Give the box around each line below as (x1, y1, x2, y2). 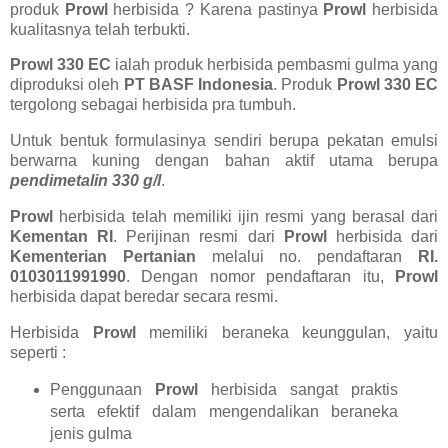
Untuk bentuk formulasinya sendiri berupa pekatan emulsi (10, 132, 438, 150)
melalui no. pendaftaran (195, 248, 419, 266)
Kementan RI (10, 228, 114, 246)
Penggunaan (49, 380, 155, 398)
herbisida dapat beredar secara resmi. (10, 288, 278, 306)
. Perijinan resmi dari (113, 228, 284, 246)
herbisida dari (326, 228, 439, 246)
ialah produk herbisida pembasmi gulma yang (111, 56, 438, 74)
